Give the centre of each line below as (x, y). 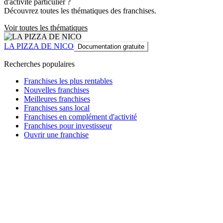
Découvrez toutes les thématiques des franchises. (80, 10)
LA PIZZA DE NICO (39, 46)
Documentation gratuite (111, 46)
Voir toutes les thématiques (46, 27)
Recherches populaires (39, 64)
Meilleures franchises (57, 99)
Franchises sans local (57, 108)
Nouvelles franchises (56, 90)
